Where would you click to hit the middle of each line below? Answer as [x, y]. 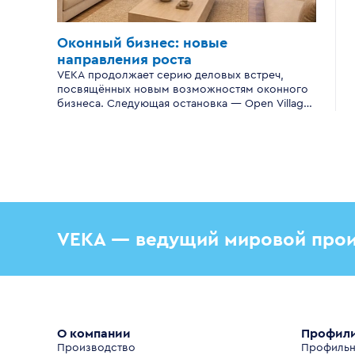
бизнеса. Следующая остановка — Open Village [183, 104]
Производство [96, 348]
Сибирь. [79, 118]
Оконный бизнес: [120, 43]
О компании [94, 334]
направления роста [124, 59]
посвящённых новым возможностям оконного [183, 90]
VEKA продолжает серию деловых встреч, [170, 75]
